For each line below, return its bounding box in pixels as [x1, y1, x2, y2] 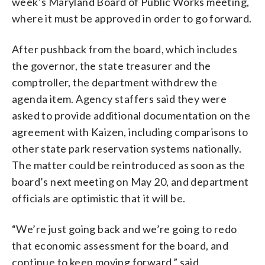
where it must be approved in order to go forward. [12, 11, 252, 25]
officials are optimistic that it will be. [12, 191, 186, 205]
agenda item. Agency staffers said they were [12, 92, 227, 105]
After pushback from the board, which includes [12, 42, 237, 56]
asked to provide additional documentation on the [12, 108, 251, 122]
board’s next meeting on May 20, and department [12, 174, 249, 188]
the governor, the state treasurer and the [12, 59, 211, 72]
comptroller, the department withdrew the [12, 75, 217, 89]
